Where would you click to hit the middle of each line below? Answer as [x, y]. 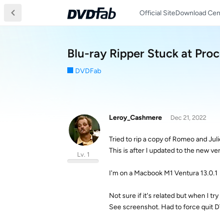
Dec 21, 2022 [188, 118]
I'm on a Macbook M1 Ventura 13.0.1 [163, 173]
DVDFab [88, 71]
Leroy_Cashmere [136, 118]
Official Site [157, 13]
